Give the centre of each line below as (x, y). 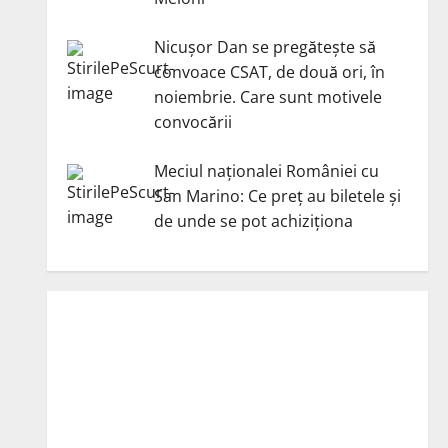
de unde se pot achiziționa (253, 221)
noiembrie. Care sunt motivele (267, 97)
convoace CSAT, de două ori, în (269, 72)
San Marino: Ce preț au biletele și (277, 196)
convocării (192, 122)
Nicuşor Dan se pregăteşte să (264, 47)
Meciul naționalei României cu (266, 171)
